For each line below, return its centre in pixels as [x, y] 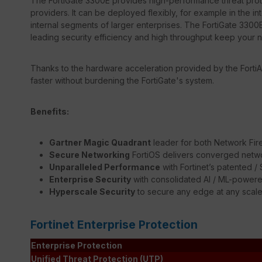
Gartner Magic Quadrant [100, 142]
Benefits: [50, 111]
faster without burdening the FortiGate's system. [122, 80]
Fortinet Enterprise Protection [114, 224]
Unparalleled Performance [105, 167]
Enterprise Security [90, 179]
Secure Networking [89, 154]
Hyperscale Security [92, 191]
